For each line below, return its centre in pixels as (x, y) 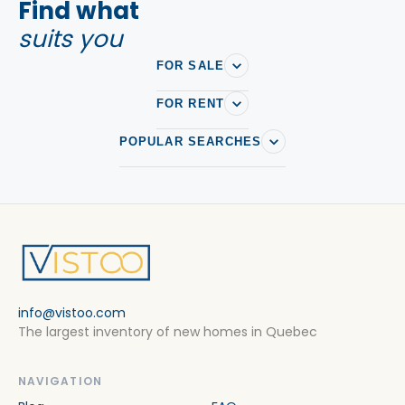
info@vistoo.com (72, 313)
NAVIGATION (60, 381)
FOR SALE (190, 66)
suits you (71, 39)
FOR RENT (190, 104)
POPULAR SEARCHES (190, 141)
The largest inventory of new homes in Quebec (168, 332)
